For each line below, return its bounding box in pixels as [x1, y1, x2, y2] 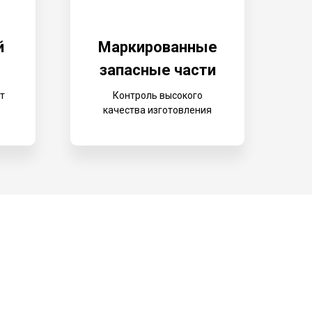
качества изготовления [103, 104, 212, 116]
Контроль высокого [112, 90, 203, 101]
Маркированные [97, 38, 217, 56]
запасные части [99, 61, 216, 79]
